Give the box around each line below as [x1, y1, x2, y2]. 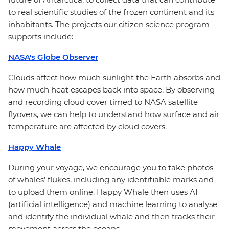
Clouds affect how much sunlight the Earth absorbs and [8, 73, 220, 82]
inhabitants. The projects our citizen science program [8, 19, 210, 29]
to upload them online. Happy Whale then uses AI [8, 187, 198, 197]
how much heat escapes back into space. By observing [8, 85, 215, 95]
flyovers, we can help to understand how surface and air [8, 109, 219, 119]
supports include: [8, 32, 73, 41]
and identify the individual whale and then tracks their [8, 212, 215, 221]
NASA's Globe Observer [8, 52, 98, 62]
